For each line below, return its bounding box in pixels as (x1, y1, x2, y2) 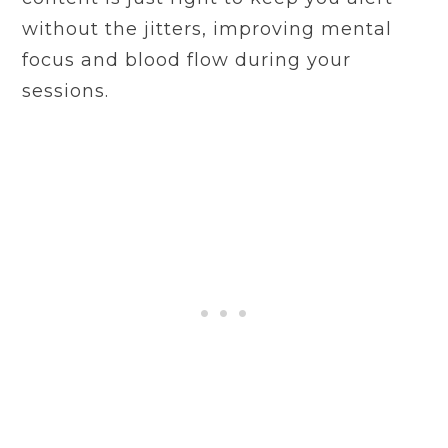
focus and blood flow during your (22, 49, 352, 72)
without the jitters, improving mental (22, 18, 393, 41)
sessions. (22, 80, 110, 103)
